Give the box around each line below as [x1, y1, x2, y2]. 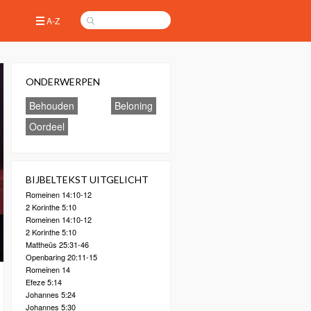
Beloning [115, 99, 153, 112]
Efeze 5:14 [26, 276, 62, 287]
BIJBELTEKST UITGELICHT [26, 174, 149, 185]
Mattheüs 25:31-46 [26, 239, 89, 250]
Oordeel [29, 119, 65, 133]
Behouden [29, 99, 74, 112]
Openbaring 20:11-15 [26, 251, 97, 262]
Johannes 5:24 [26, 289, 76, 300]
